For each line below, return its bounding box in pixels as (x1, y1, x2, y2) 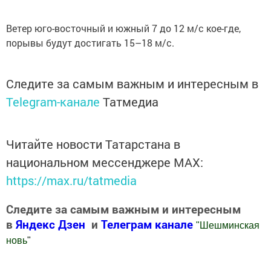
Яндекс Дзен (16, 216, 85, 232)
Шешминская (200, 220, 260, 230)
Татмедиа (103, 93, 158, 109)
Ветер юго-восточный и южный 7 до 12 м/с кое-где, (6, 21, 241, 34)
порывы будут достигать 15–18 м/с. (6, 36, 174, 49)
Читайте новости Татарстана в (6, 135, 180, 152)
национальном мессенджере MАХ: (6, 154, 203, 170)
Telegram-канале (6, 93, 100, 109)
